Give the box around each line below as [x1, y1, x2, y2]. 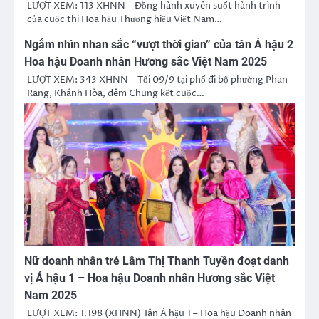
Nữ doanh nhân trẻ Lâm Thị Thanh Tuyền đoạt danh [24, 254, 289, 268]
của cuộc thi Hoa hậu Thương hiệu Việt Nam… [27, 13, 222, 26]
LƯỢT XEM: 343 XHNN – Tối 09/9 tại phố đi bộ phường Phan [27, 73, 288, 87]
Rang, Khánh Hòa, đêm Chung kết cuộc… [27, 87, 204, 100]
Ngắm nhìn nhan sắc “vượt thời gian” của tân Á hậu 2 [24, 38, 293, 52]
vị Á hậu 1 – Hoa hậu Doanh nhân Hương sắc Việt [24, 271, 275, 286]
